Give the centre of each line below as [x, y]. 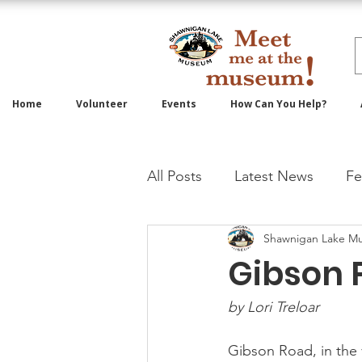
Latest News [274, 176]
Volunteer [102, 104]
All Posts [175, 176]
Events [179, 104]
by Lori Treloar [276, 307]
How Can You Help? [278, 104]
